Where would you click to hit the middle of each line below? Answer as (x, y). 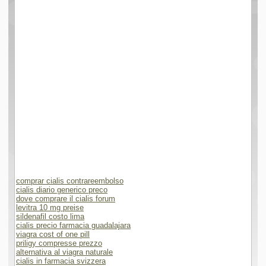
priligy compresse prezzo (59, 243)
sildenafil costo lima (50, 216)
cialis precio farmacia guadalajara (73, 225)
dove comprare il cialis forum (66, 199)
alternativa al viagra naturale (64, 252)
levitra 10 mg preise (50, 208)
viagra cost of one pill (53, 234)
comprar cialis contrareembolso (70, 181)
